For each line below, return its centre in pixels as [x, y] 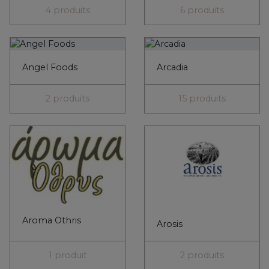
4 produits [68, 11]
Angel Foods [50, 68]
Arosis [170, 224]
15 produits [202, 99]
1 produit [68, 255]
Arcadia [172, 68]
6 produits [202, 11]
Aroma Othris [52, 221]
